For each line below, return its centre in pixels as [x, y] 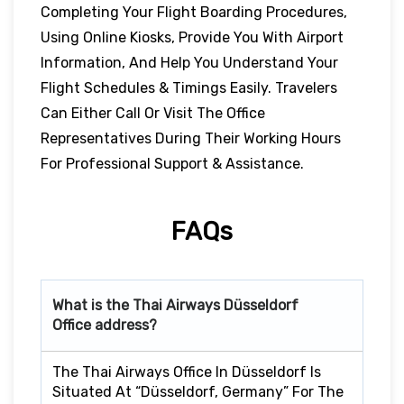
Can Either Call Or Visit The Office [153, 113]
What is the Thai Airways [138, 305]
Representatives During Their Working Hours [191, 138]
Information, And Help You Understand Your [189, 62]
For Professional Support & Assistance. [172, 163]
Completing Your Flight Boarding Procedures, [194, 12]
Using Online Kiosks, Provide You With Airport [192, 37]
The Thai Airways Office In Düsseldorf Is [187, 372]
